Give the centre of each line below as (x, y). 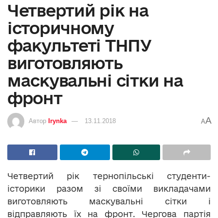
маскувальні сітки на (95, 81)
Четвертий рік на (78, 10)
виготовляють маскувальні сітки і (109, 201)
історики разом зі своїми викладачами (109, 189)
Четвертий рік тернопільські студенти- (109, 176)
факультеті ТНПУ (79, 45)
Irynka (57, 121)
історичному (61, 28)
